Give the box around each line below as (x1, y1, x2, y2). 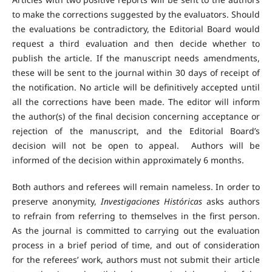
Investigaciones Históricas (96, 195, 203, 208)
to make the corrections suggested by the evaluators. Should (12, 8, 260, 21)
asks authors (202, 195, 260, 208)
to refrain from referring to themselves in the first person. (12, 210, 260, 222)
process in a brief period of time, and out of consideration (12, 239, 260, 251)
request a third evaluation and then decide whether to (12, 38, 260, 50)
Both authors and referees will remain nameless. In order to (12, 181, 260, 193)
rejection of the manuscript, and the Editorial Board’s (12, 125, 260, 137)
